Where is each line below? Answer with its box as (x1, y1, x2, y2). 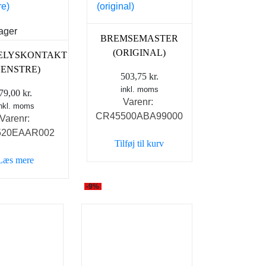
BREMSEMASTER (100, 33, 179, 43)
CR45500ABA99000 (96, 110, 183, 121)
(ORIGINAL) (113, 47, 166, 58)
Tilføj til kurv (115, 138, 164, 148)
